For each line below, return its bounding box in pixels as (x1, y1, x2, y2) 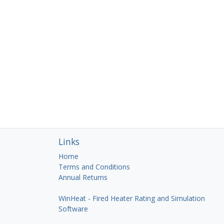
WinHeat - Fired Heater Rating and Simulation (58, 193, 205, 203)
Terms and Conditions (58, 162, 130, 171)
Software (58, 204, 88, 213)
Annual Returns (58, 172, 107, 182)
